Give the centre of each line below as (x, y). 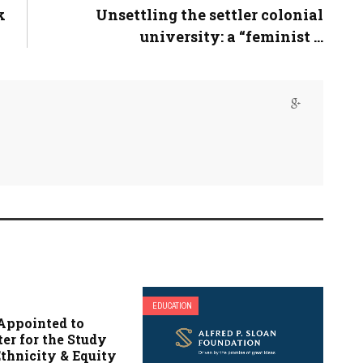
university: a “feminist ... (231, 36)
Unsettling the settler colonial (209, 15)
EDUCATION (172, 306)
